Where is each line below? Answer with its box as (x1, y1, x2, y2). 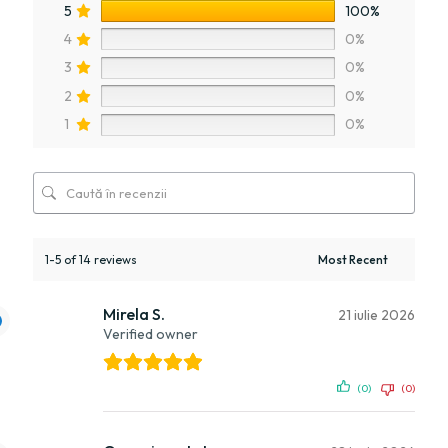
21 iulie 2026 (338, 305, 415, 324)
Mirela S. (103, 303, 165, 324)
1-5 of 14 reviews (45, 251, 137, 267)
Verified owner (103, 324, 198, 343)
